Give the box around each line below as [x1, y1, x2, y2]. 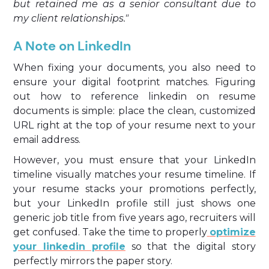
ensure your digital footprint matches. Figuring [13, 76, 256, 88]
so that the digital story [125, 241, 256, 252]
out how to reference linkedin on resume [13, 91, 256, 102]
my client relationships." [13, 13, 129, 24]
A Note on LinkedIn [13, 37, 131, 55]
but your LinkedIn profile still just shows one [13, 198, 256, 209]
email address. [13, 134, 81, 145]
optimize [209, 226, 256, 238]
